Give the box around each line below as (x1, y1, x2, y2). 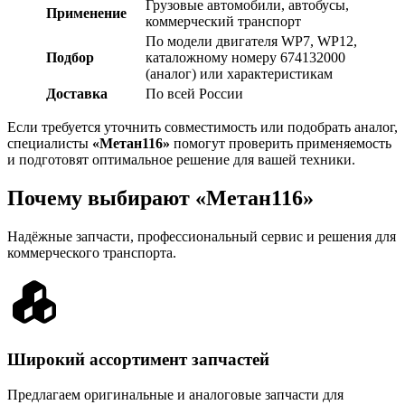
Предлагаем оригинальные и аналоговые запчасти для (7, 386, 344, 402)
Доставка (46, 85, 108, 101)
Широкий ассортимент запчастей (7, 350, 269, 370)
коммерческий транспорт (146, 13, 301, 29)
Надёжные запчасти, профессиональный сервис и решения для (7, 228, 396, 244)
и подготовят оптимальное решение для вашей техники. (7, 151, 355, 167)
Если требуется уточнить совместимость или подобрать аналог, (7, 118, 398, 135)
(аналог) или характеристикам (146, 65, 333, 81)
